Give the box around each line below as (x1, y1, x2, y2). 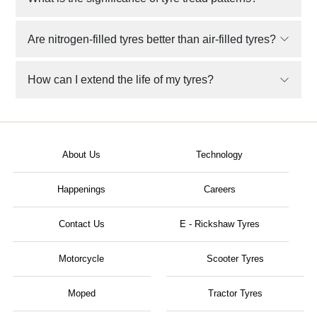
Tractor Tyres (208, 288, 263, 299)
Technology (196, 149, 243, 161)
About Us (62, 149, 101, 161)
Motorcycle (59, 253, 105, 265)
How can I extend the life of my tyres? (28, 74, 214, 86)
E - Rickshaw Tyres (179, 219, 260, 230)
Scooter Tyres (207, 253, 265, 265)
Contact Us (58, 219, 105, 230)
